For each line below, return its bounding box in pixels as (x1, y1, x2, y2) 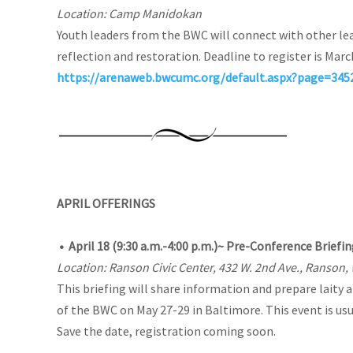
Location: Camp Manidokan (57, 5, 202, 21)
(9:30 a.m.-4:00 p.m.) (112, 237, 217, 254)
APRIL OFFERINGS (57, 195, 155, 211)
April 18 (69, 237, 112, 254)
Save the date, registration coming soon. (57, 322, 276, 339)
